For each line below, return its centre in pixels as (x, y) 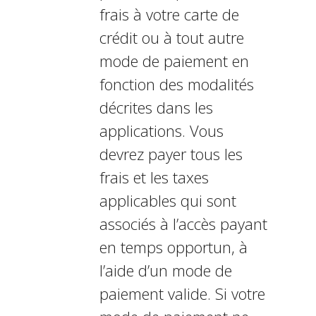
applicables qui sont (168, 200)
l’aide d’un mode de (165, 270)
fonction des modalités (176, 84)
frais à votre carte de (169, 14)
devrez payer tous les (171, 154)
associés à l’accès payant (183, 224)
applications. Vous (161, 130)
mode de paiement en (174, 61)
